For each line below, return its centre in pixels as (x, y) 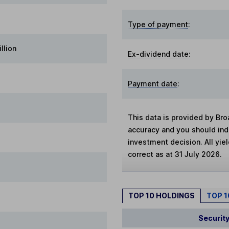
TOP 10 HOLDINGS (162, 196)
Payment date (153, 84)
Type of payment (158, 24)
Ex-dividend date (158, 54)
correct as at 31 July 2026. (175, 154)
